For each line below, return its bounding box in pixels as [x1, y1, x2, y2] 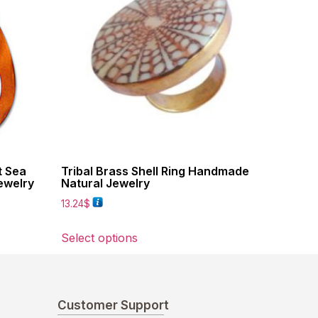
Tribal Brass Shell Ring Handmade [61, 163, 249, 178]
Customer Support [57, 297, 169, 312]
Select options [61, 230, 138, 245]
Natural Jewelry [61, 175, 150, 190]
